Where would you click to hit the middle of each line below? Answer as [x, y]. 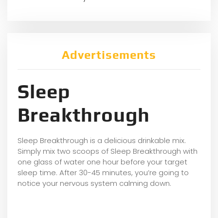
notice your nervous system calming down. [94, 183]
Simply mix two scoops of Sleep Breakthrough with [108, 151]
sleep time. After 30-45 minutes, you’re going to [103, 172]
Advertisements [109, 54]
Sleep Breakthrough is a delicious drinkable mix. [102, 140]
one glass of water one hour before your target [102, 162]
